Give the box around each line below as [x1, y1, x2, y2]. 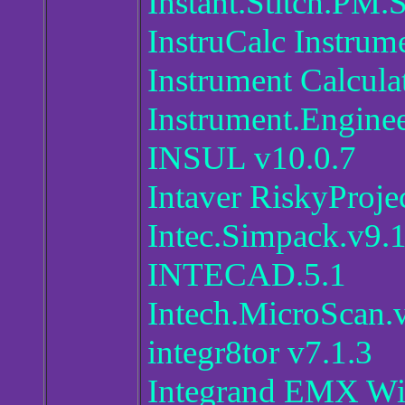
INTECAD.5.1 [147, 256, 346, 294]
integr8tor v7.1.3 [147, 334, 372, 372]
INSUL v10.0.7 [147, 139, 356, 177]
